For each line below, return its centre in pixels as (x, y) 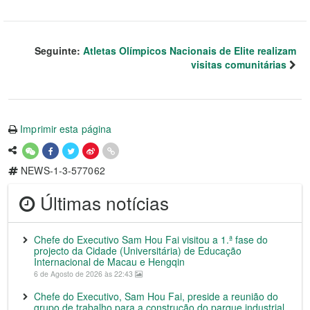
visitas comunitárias (239, 64)
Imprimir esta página (66, 128)
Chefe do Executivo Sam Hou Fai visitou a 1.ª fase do (151, 239)
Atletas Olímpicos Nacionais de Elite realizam (190, 50)
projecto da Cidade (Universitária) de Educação (138, 250)
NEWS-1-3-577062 (62, 170)
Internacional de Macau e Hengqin (109, 261)
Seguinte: (59, 50)
